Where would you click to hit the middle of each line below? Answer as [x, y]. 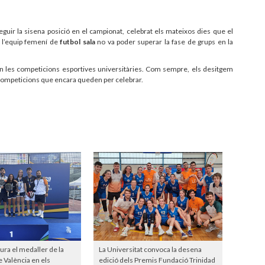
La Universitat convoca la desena [150, 249]
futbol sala [77, 41]
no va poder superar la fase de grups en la [164, 41]
